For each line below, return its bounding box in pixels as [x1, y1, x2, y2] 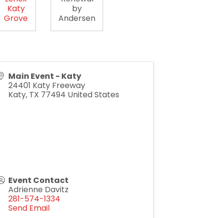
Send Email [8, 202, 50, 214]
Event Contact [8, 175, 69, 186]
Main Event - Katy [8, 71, 81, 82]
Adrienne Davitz [8, 184, 69, 195]
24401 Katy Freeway [8, 80, 85, 91]
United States [68, 89, 119, 100]
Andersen [58, 13, 96, 24]
